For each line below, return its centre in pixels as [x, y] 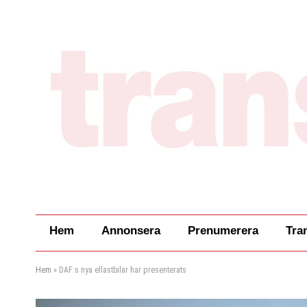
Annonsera [131, 231]
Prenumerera [223, 231]
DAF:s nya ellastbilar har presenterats [123, 270]
